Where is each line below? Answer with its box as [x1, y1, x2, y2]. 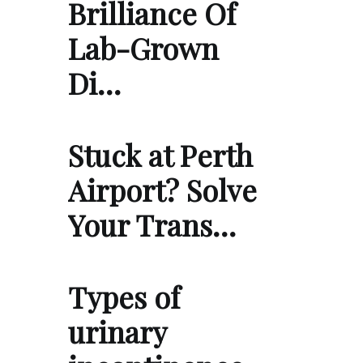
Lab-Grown [68, 28, 219, 67]
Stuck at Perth [68, 135, 253, 174]
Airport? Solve [68, 169, 257, 209]
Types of [68, 276, 180, 316]
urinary [68, 311, 166, 351]
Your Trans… [68, 204, 236, 244]
